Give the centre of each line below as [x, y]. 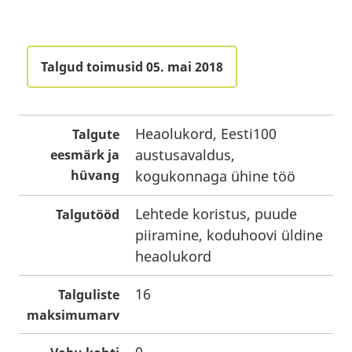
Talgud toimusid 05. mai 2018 [132, 67]
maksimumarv [73, 315]
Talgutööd [88, 214]
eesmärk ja [85, 155]
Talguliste [89, 295]
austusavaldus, [185, 155]
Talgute [96, 134]
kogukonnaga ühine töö [215, 176]
